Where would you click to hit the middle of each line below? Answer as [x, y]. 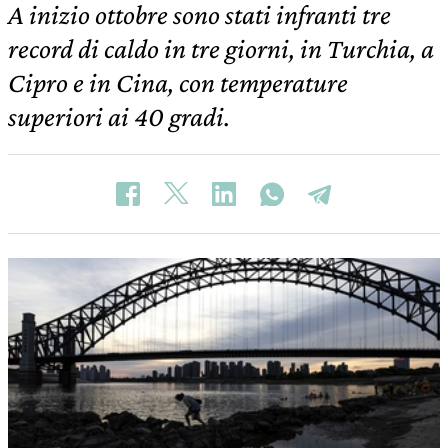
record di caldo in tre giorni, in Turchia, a [221, 48]
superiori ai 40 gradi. [119, 116]
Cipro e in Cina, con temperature [178, 82]
